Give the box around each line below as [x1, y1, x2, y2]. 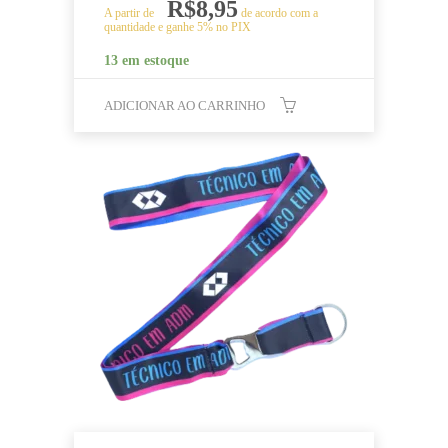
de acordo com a [238, 5, 318, 20]
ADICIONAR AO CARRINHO [104, 97, 265, 113]
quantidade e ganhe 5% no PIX [104, 19, 251, 34]
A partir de [104, 5, 157, 20]
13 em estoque [104, 52, 189, 68]
